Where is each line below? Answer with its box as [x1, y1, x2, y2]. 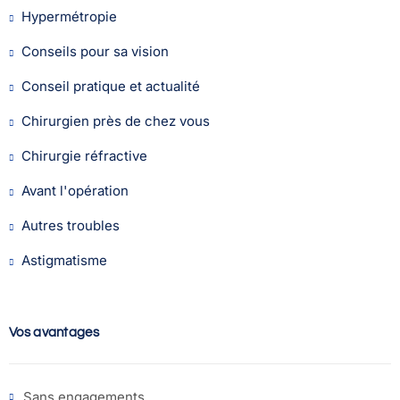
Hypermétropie [21, 8, 117, 25]
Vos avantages [9, 326, 99, 339]
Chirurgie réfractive [21, 147, 147, 164]
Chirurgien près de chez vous [21, 112, 210, 129]
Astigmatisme [21, 252, 107, 269]
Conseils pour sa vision [21, 43, 169, 60]
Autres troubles [21, 217, 120, 234]
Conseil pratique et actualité [21, 78, 200, 95]
